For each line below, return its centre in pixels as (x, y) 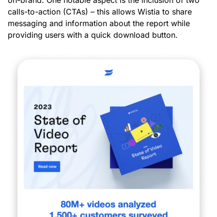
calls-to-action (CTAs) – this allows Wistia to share (100, 11)
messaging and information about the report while (99, 23)
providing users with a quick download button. (93, 35)
